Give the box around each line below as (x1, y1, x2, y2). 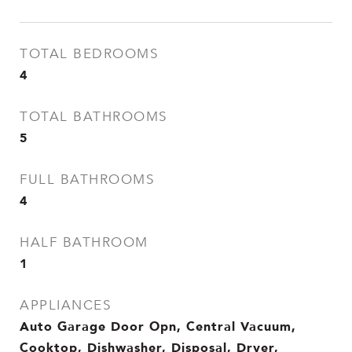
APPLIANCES (20, 297, 111, 313)
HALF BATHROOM (20, 234, 148, 251)
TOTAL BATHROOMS (20, 108, 167, 125)
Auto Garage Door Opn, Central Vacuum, (20, 316, 296, 336)
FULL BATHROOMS (20, 171, 154, 188)
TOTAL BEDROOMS (20, 46, 158, 62)
